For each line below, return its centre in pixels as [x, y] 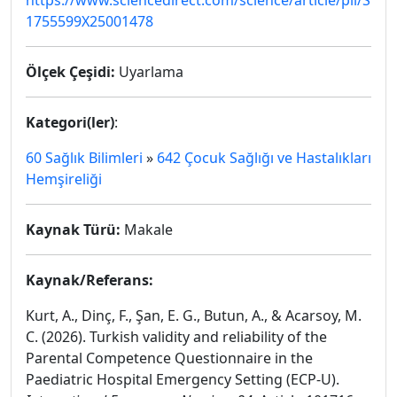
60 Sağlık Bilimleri [84, 158]
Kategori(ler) [70, 122]
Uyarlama [149, 72]
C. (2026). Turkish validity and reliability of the [176, 337]
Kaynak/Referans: [90, 280]
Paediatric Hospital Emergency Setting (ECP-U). [183, 379]
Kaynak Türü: [73, 230]
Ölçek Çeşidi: [70, 72]
